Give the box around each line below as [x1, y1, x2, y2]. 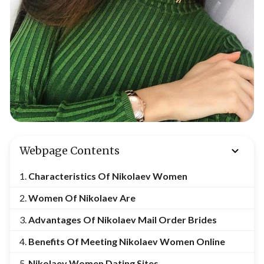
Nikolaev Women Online [119, 236, 225, 247]
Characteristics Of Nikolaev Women [28, 170, 189, 182]
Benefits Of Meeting [28, 236, 119, 247]
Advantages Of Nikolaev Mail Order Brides [28, 214, 217, 226]
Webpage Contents [19, 144, 120, 158]
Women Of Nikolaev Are [28, 192, 136, 204]
